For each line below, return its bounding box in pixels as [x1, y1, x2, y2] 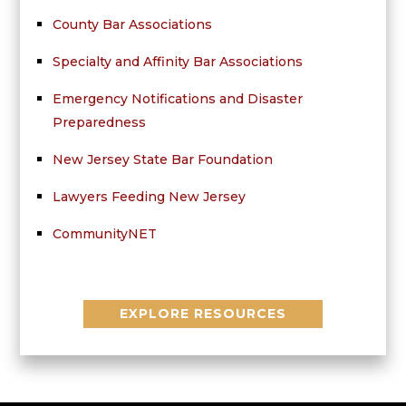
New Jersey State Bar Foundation [52, 151, 273, 169]
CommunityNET [52, 226, 157, 243]
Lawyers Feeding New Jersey [52, 188, 246, 206]
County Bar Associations [52, 16, 212, 34]
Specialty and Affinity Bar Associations [52, 53, 303, 71]
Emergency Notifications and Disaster [52, 91, 303, 108]
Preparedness [52, 114, 146, 131]
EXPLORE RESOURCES [119, 305, 286, 323]
